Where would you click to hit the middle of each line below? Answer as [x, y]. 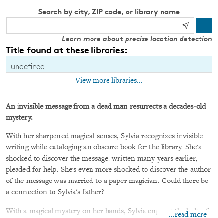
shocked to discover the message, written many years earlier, [101, 159]
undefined [28, 66]
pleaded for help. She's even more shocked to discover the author [109, 170]
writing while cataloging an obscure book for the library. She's [104, 148]
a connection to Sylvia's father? [55, 193]
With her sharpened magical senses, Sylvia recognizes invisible [105, 137]
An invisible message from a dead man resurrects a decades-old [106, 107]
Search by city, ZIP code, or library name [109, 11]
